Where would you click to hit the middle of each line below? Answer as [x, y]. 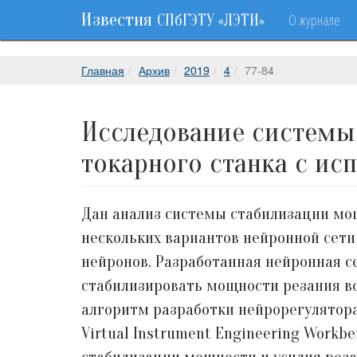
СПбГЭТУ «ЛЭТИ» [211, 20]
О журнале [314, 20]
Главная [103, 70]
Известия [119, 20]
